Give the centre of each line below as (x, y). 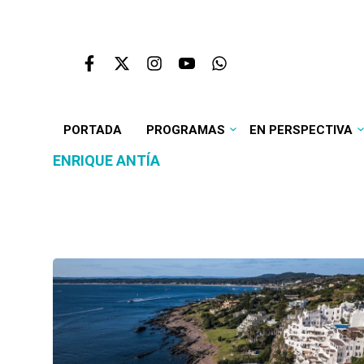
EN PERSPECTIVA (301, 130)
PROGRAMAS (185, 130)
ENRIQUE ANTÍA (106, 160)
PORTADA (92, 130)
